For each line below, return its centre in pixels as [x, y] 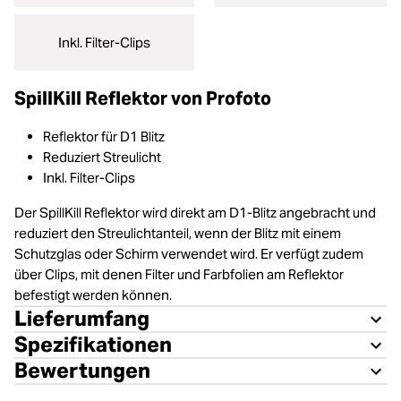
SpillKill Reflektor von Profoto [143, 98]
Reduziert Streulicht [102, 157]
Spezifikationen [93, 345]
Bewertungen [82, 371]
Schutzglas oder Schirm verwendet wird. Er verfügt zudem [189, 254]
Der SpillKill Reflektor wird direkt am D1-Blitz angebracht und [195, 213]
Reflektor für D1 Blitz [104, 137]
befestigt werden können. [93, 295]
